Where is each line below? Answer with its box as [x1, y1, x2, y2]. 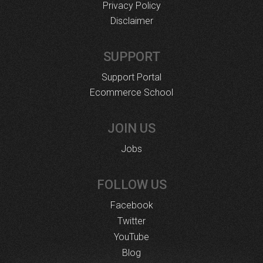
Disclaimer [110, 15, 153, 26]
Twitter [117, 215, 146, 227]
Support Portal [102, 72, 161, 83]
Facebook [110, 200, 153, 211]
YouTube [114, 231, 149, 242]
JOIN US [107, 121, 156, 136]
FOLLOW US [96, 177, 167, 192]
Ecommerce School [90, 87, 173, 98]
